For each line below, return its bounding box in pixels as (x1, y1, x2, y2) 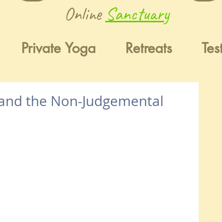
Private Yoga (21, 39, 96, 57)
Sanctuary (105, 2, 169, 25)
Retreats (125, 39, 172, 57)
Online (63, 2, 106, 25)
